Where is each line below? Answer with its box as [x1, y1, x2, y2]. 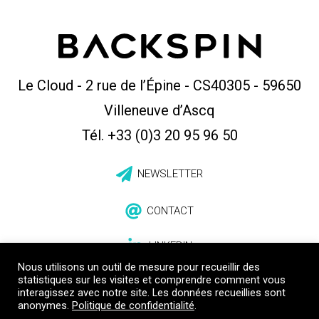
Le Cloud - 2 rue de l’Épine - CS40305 [18, 77, 253, 95]
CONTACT [147, 204, 194, 218]
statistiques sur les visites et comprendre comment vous [18, 273, 286, 286]
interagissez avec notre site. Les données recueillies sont [18, 286, 286, 299]
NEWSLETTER [137, 167, 203, 181]
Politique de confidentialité [72, 299, 194, 312]
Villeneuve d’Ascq [104, 102, 215, 120]
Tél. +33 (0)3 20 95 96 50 [81, 127, 238, 145]
